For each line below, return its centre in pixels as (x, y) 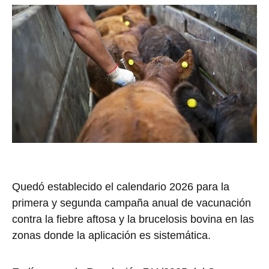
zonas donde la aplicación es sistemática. (111, 235)
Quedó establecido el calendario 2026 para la (121, 186)
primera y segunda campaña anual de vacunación (131, 203)
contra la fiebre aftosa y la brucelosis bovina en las (133, 219)
